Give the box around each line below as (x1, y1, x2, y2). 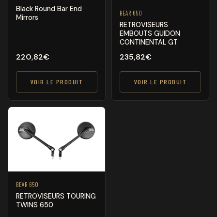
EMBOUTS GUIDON (120, 29, 180, 38)
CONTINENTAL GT (120, 37, 178, 46)
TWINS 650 (16, 200, 53, 209)
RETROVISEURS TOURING (16, 191, 96, 201)
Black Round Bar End (16, 4, 82, 14)
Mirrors (16, 13, 38, 22)
